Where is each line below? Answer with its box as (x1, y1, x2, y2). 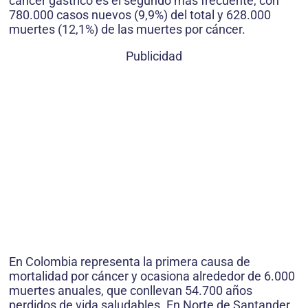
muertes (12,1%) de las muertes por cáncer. (9, 22, 245, 37)
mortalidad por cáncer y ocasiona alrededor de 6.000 (9, 269, 295, 284)
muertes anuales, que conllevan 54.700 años (9, 283, 252, 298)
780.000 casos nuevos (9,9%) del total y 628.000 (9, 8, 271, 23)
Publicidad (126, 49, 182, 64)
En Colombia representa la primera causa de (9, 254, 250, 269)
